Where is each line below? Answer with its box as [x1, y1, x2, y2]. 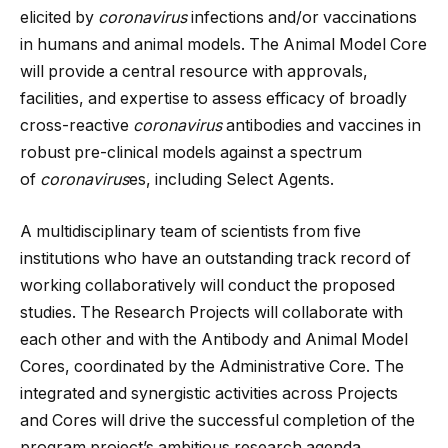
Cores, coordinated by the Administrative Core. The [20, 356, 404, 376]
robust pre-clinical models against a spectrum [20, 143, 362, 163]
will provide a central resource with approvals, [20, 62, 368, 82]
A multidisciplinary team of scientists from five [20, 221, 361, 241]
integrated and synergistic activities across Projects [20, 383, 398, 403]
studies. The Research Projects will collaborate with [20, 302, 403, 322]
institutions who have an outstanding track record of [20, 248, 411, 268]
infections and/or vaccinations [187, 8, 417, 28]
